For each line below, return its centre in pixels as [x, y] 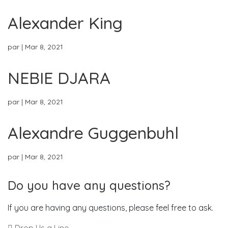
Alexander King [65, 23]
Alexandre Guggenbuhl [93, 133]
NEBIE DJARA [59, 78]
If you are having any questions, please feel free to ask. [110, 208]
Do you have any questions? [89, 185]
